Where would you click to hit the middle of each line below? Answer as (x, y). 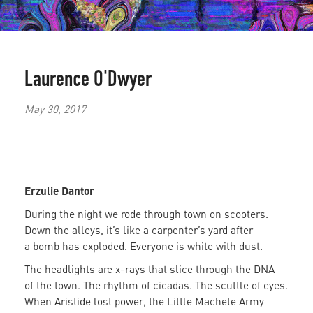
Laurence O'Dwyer (88, 81)
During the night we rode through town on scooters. (148, 214)
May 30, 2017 (55, 109)
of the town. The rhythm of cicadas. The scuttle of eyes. (156, 285)
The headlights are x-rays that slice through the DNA (151, 269)
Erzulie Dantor (61, 191)
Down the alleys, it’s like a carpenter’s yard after (140, 230)
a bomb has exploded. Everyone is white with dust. (145, 246)
